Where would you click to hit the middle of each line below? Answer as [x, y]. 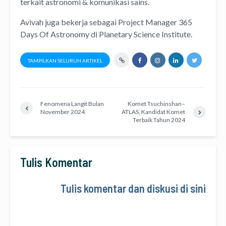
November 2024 [63, 112]
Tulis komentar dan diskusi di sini [133, 188]
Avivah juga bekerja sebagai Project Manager [99, 22]
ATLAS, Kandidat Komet [154, 112]
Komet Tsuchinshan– [157, 104]
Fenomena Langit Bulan [72, 104]
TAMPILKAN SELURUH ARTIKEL [65, 61]
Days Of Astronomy [55, 34]
